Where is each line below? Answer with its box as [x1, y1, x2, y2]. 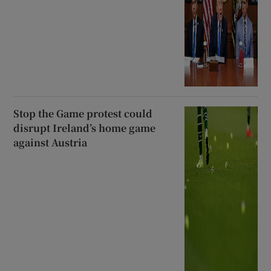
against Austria [13, 135, 88, 149]
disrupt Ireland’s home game [13, 120, 156, 135]
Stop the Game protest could [13, 106, 153, 120]
